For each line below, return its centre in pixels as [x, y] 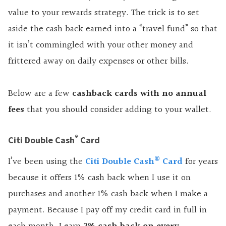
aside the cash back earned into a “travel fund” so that [113, 29]
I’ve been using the [47, 161]
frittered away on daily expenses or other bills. [98, 61]
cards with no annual [159, 93]
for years [200, 161]
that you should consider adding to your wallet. [118, 109]
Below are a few [40, 93]
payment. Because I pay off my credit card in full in [107, 210]
